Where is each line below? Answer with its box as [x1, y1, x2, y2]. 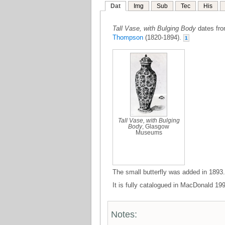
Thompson [113, 34, 143, 41]
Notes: [111, 209, 137, 219]
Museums [135, 130, 162, 136]
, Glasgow [142, 124, 169, 130]
